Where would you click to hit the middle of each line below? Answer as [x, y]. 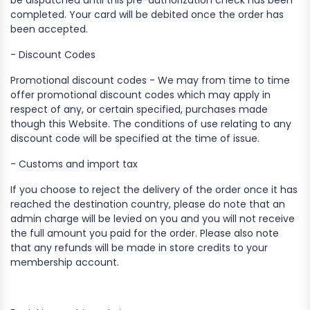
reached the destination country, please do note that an [148, 204]
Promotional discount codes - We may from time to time [150, 80]
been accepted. [49, 29]
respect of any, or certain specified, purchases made [139, 109]
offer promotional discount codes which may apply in [140, 95]
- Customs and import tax [74, 164]
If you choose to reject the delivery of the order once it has [154, 190]
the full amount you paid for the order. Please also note [145, 233]
